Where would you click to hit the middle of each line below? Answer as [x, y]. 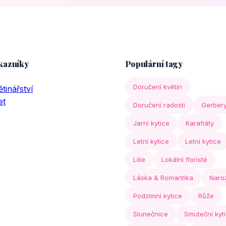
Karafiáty [200, 123]
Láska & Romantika [163, 178]
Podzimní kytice [158, 196]
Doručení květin [158, 87]
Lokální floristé [184, 159]
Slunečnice [151, 214]
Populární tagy [154, 64]
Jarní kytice [151, 123]
